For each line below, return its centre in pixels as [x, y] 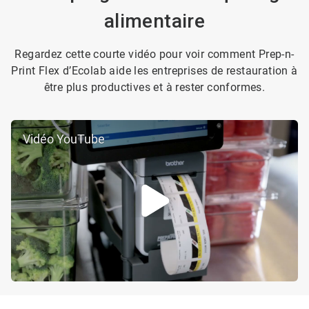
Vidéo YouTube [64, 139]
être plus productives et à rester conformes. [154, 87]
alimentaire [154, 21]
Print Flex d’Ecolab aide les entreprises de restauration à [154, 71]
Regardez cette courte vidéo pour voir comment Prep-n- [154, 54]
